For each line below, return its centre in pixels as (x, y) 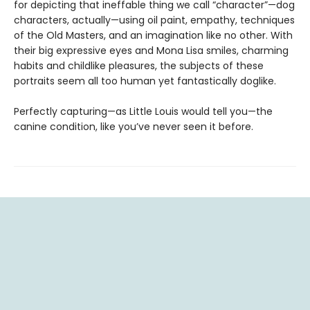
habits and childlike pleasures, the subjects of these (139, 66)
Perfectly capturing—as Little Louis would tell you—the (143, 111)
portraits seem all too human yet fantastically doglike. (145, 81)
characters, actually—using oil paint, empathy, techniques (154, 20)
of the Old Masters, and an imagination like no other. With (153, 35)
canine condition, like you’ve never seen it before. (134, 127)
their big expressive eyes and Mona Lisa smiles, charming (151, 51)
